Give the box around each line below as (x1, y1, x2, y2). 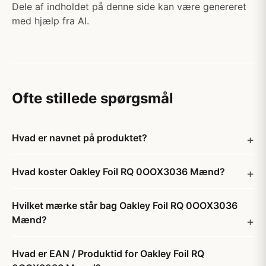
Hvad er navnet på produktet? (12, 132, 147, 144)
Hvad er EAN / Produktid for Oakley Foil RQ (12, 248, 204, 259)
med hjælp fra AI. (12, 15, 89, 27)
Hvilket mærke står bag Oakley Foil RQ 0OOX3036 (12, 199, 237, 211)
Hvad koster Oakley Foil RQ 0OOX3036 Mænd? (12, 166, 225, 178)
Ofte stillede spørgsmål (12, 90, 173, 107)
